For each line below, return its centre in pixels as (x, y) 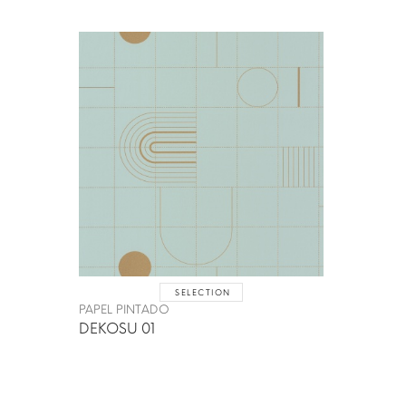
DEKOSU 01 (117, 328)
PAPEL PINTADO (124, 309)
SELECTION (203, 292)
